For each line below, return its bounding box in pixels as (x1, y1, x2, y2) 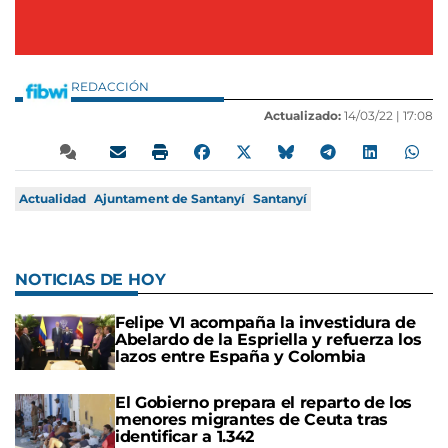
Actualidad (19, 191, 86, 207)
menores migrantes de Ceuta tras (115, 410, 389, 430)
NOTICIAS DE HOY (15, 270, 166, 290)
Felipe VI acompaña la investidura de (115, 313, 416, 333)
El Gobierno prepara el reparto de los (115, 393, 413, 413)
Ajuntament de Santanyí (94, 191, 245, 207)
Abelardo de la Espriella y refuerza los (115, 330, 422, 350)
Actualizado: (264, 108, 341, 124)
